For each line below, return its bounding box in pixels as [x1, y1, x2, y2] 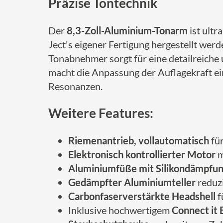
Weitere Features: [48, 105, 153, 121]
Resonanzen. [48, 80, 103, 92]
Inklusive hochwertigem [68, 204, 172, 216]
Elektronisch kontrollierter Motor [68, 148, 216, 160]
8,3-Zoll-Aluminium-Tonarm [67, 24, 188, 36]
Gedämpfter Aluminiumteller [68, 176, 196, 188]
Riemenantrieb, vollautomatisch [68, 134, 209, 146]
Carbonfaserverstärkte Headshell [68, 190, 216, 202]
